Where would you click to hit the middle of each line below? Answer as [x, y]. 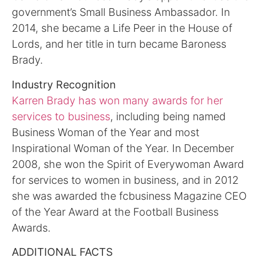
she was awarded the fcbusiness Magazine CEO [129, 196]
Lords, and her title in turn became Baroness [119, 44]
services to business [61, 116]
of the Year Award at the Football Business [115, 212]
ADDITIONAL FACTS [62, 252]
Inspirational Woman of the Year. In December [123, 148]
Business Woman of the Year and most [105, 132]
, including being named [168, 116]
